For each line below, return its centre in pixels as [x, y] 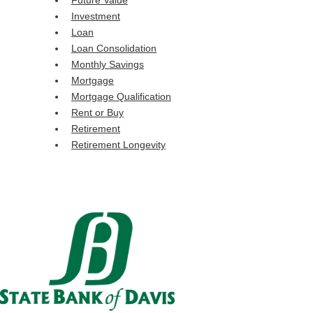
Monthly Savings [108, 65]
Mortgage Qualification [121, 97]
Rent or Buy [97, 113]
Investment [96, 16]
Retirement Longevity [118, 145]
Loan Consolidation [114, 49]
